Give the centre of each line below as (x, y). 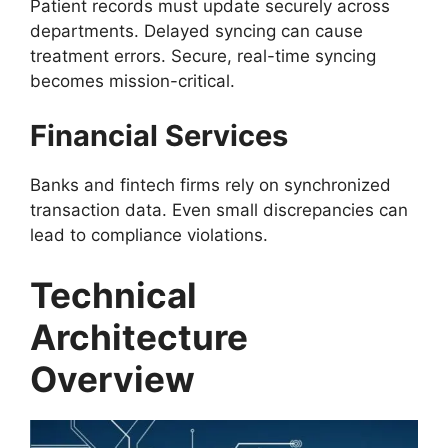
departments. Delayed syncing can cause (196, 30)
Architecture (139, 336)
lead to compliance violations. (149, 235)
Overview (112, 378)
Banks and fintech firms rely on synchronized (210, 185)
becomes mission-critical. (132, 80)
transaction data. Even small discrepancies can (219, 210)
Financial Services (159, 136)
